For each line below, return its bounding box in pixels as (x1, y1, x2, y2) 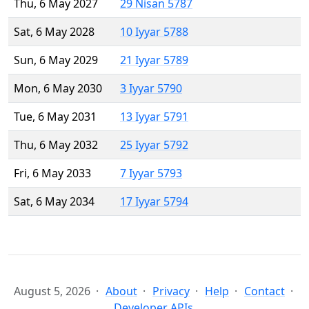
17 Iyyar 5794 (120, 194, 188, 210)
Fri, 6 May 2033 (14, 166, 91, 181)
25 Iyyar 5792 (120, 137, 188, 153)
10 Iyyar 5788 (120, 24, 188, 40)
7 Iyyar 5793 (120, 166, 182, 181)
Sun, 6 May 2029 (14, 52, 98, 68)
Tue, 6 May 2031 (14, 109, 97, 125)
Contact (244, 283, 285, 299)
